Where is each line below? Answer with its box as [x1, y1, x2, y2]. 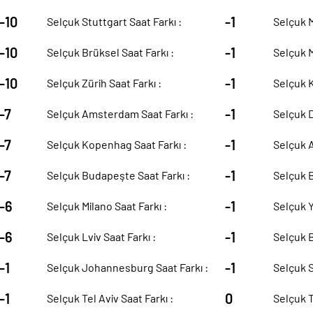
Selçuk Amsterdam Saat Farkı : [47, 107, 194, 120]
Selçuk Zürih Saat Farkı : [47, 76, 162, 89]
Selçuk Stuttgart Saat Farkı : [47, 15, 182, 28]
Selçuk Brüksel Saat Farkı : [47, 45, 175, 59]
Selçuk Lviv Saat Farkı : [47, 230, 156, 243]
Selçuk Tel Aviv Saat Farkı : [47, 291, 174, 305]
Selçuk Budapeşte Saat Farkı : [47, 168, 191, 182]
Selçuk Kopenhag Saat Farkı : [47, 138, 187, 151]
